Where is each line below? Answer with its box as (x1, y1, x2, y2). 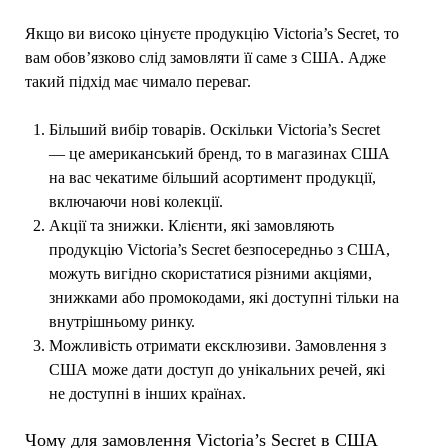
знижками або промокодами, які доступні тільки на (48, 288, 399, 306)
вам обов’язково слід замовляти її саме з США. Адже (24, 48, 386, 66)
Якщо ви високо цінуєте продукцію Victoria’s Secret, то (24, 24, 399, 42)
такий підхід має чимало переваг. (24, 72, 251, 90)
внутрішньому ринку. (48, 312, 195, 330)
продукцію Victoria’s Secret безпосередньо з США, (48, 240, 390, 258)
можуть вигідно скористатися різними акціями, (48, 264, 372, 282)
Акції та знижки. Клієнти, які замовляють (48, 216, 334, 234)
